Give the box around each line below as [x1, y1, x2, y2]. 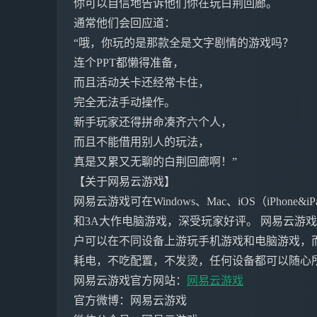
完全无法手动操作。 [74, 96, 175, 108]
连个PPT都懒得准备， [74, 57, 184, 69]
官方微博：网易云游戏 [74, 294, 187, 306]
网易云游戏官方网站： [74, 275, 187, 287]
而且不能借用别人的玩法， [74, 136, 209, 148]
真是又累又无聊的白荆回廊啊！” [74, 156, 237, 168]
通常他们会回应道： [74, 17, 175, 29]
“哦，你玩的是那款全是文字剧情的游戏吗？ [74, 37, 294, 49]
